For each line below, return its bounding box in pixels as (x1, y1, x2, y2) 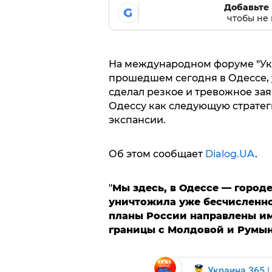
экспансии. (108, 114, 166, 126)
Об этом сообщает (108, 148, 205, 160)
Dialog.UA (205, 148, 255, 160)
